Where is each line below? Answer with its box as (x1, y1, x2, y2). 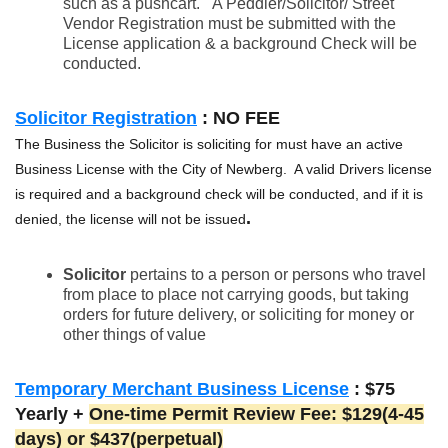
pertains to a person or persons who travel (130, 266, 426, 284)
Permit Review (172, 404, 300, 425)
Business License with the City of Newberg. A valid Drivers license (15, 161, 432, 178)
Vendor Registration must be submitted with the (63, 15, 396, 33)
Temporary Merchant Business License (15, 379, 349, 400)
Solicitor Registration (15, 108, 197, 129)
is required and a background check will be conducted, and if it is (15, 186, 423, 203)
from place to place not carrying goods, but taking (63, 286, 409, 304)
